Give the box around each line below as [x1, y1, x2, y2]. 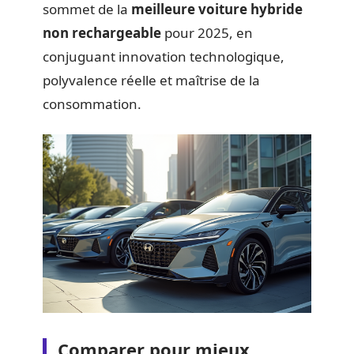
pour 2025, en [161, 24, 253, 42]
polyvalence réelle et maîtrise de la [43, 71, 260, 89]
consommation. [43, 95, 141, 113]
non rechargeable [43, 24, 161, 42]
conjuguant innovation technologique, [43, 47, 284, 66]
